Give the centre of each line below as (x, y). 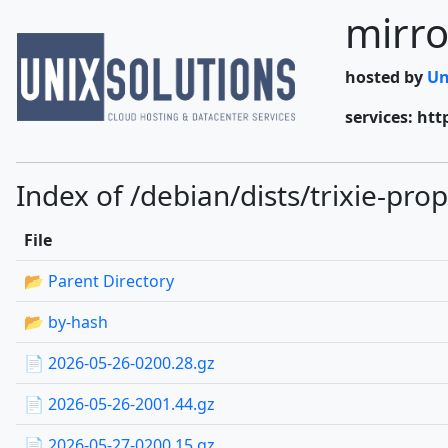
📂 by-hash (66, 322)
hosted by (386, 77)
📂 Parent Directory (99, 281)
